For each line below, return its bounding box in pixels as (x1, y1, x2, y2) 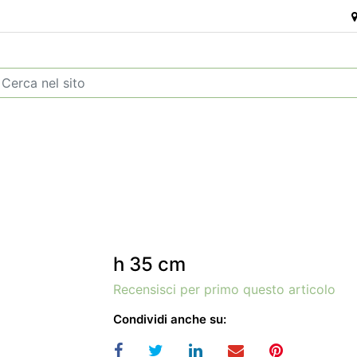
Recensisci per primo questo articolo (113, 281, 335, 297)
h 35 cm (113, 253, 186, 276)
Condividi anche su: (113, 312, 226, 327)
